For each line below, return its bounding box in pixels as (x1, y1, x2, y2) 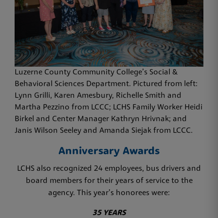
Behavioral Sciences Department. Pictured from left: (15, 80, 198, 88)
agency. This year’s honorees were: (48, 189, 170, 197)
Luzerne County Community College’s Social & (15, 68, 178, 76)
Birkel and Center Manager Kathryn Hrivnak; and (15, 115, 187, 123)
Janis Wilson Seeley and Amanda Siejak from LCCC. (15, 127, 193, 135)
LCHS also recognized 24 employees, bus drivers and (17, 164, 201, 173)
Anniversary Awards (58, 145, 160, 157)
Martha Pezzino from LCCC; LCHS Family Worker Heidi (15, 103, 202, 111)
